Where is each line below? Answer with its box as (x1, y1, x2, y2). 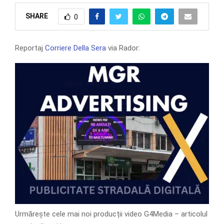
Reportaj (15, 43, 45, 52)
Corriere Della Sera (45, 43, 106, 52)
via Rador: (106, 43, 140, 52)
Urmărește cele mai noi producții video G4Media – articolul (15, 209, 207, 218)
